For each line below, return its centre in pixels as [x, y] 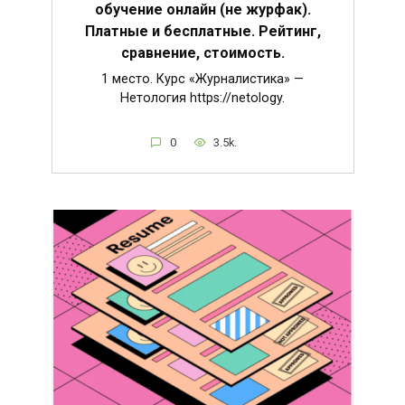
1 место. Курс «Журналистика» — [202, 80]
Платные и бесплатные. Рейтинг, [202, 32]
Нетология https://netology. [202, 99]
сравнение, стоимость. [202, 53]
